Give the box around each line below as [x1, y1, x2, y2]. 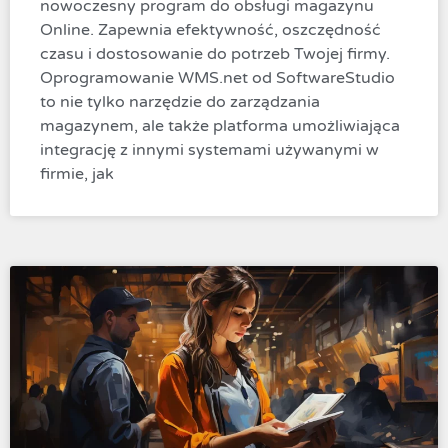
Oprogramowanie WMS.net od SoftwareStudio [40, 68, 395, 89]
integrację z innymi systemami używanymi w [40, 140, 379, 161]
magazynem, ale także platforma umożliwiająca [40, 116, 400, 137]
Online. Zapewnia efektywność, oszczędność [40, 20, 381, 41]
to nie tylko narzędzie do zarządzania [40, 92, 320, 113]
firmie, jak [40, 164, 114, 185]
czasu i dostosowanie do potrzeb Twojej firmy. [40, 44, 390, 65]
